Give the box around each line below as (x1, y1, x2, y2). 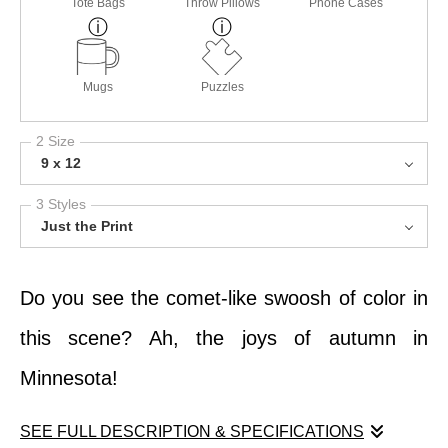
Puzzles (200, 80, 244, 95)
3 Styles (36, 196, 86, 213)
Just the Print (41, 218, 133, 235)
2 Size (36, 133, 75, 150)
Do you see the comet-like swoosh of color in (20, 287, 428, 310)
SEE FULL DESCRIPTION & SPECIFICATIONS (20, 423, 364, 441)
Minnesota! (20, 367, 118, 390)
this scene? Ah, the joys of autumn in (20, 327, 428, 350)
